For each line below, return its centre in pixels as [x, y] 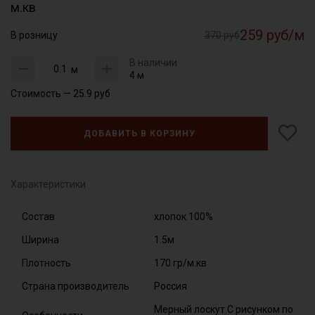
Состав [38, 217]
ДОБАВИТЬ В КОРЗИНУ [139, 134]
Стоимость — [42, 94]
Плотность [46, 263]
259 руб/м [272, 36]
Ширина [40, 240]
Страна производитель [76, 287]
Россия [171, 287]
